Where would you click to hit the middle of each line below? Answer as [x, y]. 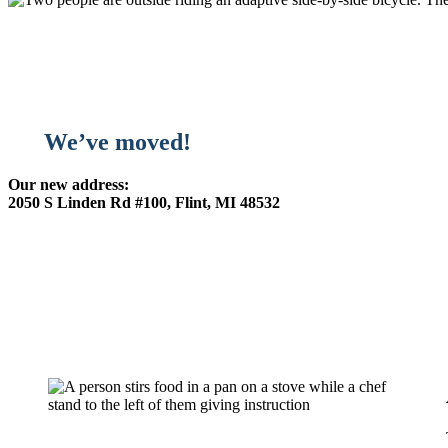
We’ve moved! [117, 141]
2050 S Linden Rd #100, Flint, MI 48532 [144, 202]
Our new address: [68, 184]
